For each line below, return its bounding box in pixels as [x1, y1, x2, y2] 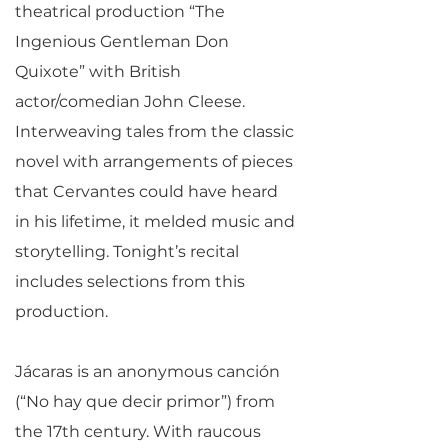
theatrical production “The [15, 2, 225, 21]
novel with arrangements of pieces [15, 152, 293, 171]
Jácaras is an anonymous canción [15, 362, 280, 381]
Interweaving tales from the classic [15, 122, 294, 141]
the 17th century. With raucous [15, 422, 261, 441]
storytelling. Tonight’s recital [15, 242, 239, 261]
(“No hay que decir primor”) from [15, 392, 275, 411]
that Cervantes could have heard [15, 182, 278, 201]
